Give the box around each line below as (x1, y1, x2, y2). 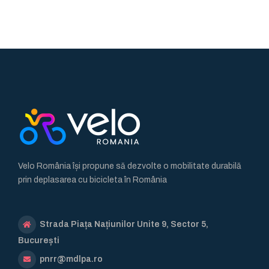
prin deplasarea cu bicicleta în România (18, 175, 167, 184)
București (18, 235, 59, 245)
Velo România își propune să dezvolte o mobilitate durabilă (18, 161, 241, 171)
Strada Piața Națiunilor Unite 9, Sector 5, (38, 219, 208, 229)
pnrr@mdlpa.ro (38, 254, 103, 264)
